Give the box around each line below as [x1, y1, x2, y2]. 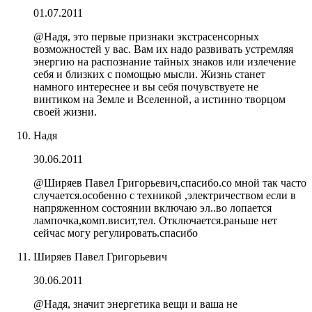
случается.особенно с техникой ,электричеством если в [33, 189, 296, 201]
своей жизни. [33, 105, 97, 118]
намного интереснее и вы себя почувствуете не [33, 80, 258, 93]
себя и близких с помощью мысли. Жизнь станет [33, 68, 265, 80]
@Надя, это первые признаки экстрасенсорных [33, 30, 259, 42]
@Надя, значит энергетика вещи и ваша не [33, 297, 237, 310]
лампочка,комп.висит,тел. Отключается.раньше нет [33, 214, 277, 226]
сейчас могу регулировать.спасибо [33, 226, 198, 239]
